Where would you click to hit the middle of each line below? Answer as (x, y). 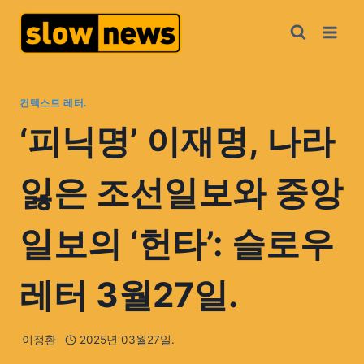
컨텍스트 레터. (54, 102)
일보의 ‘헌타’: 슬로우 (177, 243)
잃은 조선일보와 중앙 (181, 192)
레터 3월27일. (129, 294)
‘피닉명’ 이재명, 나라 (177, 141)
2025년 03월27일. (127, 340)
